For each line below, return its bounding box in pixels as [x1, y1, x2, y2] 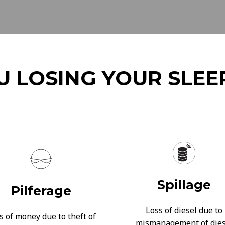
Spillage [157, 177, 211, 192]
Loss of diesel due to [146, 204, 222, 216]
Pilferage [11, 183, 71, 198]
